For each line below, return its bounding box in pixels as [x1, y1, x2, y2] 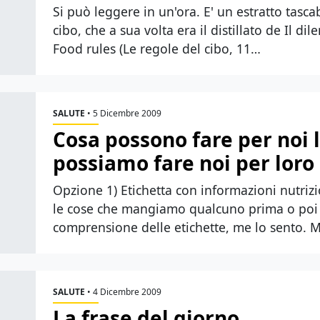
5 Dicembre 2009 [93, 106, 161, 119]
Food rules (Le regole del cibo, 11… [53, 39, 261, 57]
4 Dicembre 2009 [93, 285, 161, 298]
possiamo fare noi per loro [53, 149, 314, 176]
